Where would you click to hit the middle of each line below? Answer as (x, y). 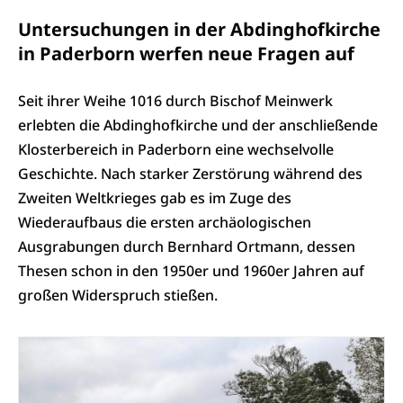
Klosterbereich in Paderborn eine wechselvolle (176, 149)
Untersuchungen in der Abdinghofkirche (199, 29)
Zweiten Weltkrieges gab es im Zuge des (155, 197)
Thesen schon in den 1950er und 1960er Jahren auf (191, 270)
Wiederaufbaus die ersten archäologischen (165, 222)
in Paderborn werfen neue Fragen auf (186, 54)
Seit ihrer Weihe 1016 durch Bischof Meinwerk (175, 100)
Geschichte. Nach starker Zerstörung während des (190, 173)
